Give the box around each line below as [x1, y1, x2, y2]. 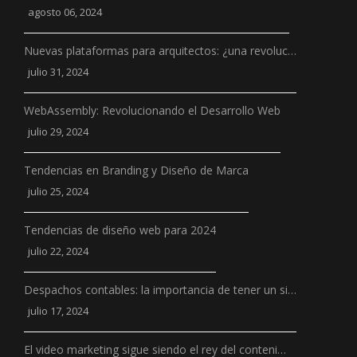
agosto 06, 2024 [25, 4, 102, 19]
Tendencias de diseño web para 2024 [24, 222, 216, 237]
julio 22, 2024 [25, 243, 88, 258]
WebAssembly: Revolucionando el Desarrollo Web [24, 102, 280, 118]
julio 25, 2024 [25, 183, 88, 198]
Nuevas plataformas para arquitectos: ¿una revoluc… [24, 42, 296, 58]
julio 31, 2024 [25, 64, 88, 79]
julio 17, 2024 [25, 303, 88, 318]
